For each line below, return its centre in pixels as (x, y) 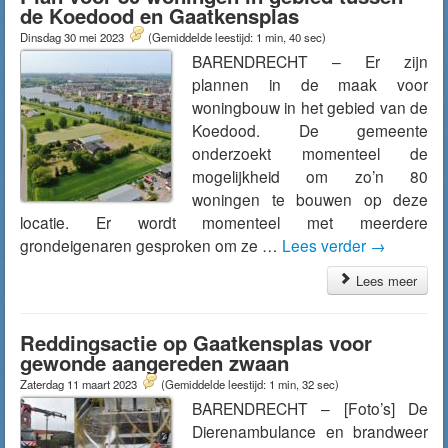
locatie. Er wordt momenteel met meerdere (224, 222)
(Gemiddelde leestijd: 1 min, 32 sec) (250, 384)
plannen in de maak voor (310, 84)
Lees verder (326, 245)
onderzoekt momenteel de (310, 153)
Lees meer (384, 280)
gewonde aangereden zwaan (154, 362)
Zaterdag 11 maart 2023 (80, 384)
